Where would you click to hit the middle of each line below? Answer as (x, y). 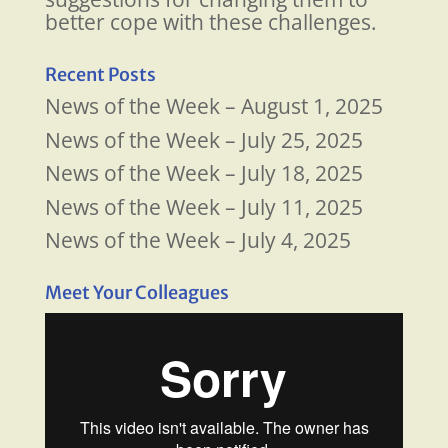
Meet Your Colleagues (136, 293)
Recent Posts (100, 75)
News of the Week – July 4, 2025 (197, 240)
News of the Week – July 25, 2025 (203, 139)
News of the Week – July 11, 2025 (203, 206)
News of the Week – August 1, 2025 (213, 106)
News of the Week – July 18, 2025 (203, 173)
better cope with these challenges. (210, 22)
